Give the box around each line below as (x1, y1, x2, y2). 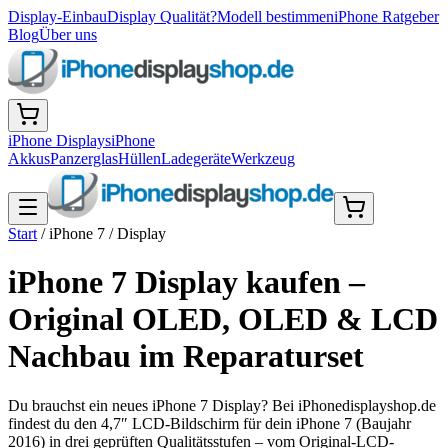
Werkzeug (231, 150, 295, 167)
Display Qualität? (107, 8, 217, 25)
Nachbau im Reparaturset (8, 338, 364, 375)
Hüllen (118, 150, 161, 167)
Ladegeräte (161, 150, 231, 167)
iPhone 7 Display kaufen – (8, 264, 365, 301)
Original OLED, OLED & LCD (8, 301, 438, 338)
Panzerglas (50, 150, 118, 167)
